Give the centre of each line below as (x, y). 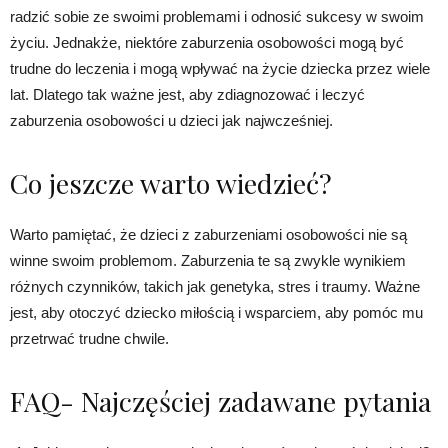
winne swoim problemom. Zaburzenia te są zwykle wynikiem (208, 260)
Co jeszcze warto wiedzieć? (171, 182)
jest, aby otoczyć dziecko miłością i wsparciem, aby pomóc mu (216, 312)
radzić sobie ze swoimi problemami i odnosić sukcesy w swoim (217, 16)
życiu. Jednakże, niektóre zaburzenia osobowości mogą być (207, 42)
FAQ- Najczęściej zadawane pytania (220, 400)
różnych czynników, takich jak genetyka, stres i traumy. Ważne (215, 286)
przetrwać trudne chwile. (89, 338)
